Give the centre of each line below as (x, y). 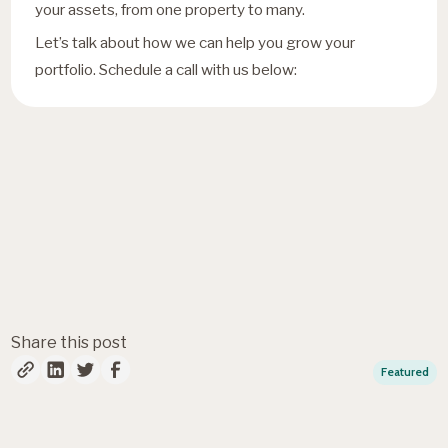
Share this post (69, 342)
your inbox (101, 252)
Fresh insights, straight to (187, 210)
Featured (404, 372)
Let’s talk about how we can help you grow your (195, 42)
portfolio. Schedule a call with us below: (166, 69)
